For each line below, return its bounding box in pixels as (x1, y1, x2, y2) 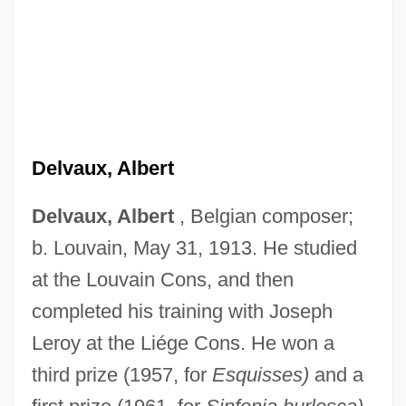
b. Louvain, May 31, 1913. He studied (31, 236, 357, 259)
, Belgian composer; (173, 204, 353, 227)
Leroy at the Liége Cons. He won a (31, 331, 334, 354)
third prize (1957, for (31, 362, 212, 386)
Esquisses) (211, 362, 309, 386)
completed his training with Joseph (31, 299, 333, 323)
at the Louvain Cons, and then (31, 267, 294, 291)
